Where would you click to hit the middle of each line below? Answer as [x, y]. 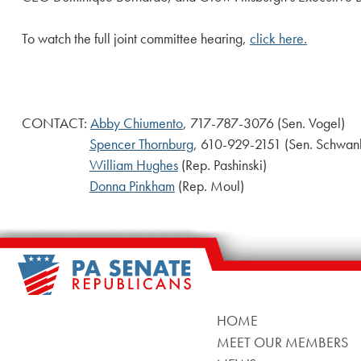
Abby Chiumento [136, 124]
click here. [278, 39]
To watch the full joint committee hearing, [135, 39]
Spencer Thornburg [141, 145]
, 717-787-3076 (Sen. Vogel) [263, 124]
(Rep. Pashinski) [222, 166]
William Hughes [133, 166]
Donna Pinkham [132, 187]
